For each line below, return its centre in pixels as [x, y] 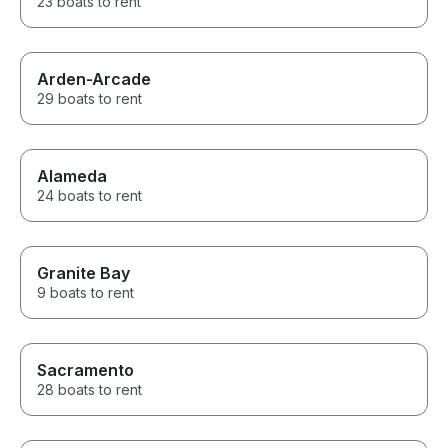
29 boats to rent [89, 99]
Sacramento [85, 370]
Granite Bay [83, 273]
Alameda [72, 176]
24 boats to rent [89, 196]
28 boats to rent [89, 390]
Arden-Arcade [94, 79]
